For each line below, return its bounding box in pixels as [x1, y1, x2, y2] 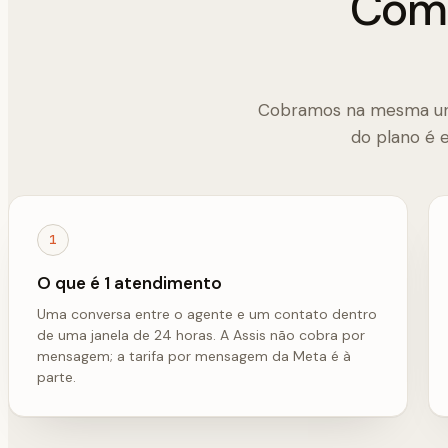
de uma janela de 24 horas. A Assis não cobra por [37, 325, 365, 344]
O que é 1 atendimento [37, 271, 222, 294]
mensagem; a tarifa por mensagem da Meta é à [37, 346, 351, 365]
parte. [37, 367, 76, 386]
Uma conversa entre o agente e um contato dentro [37, 304, 377, 323]
